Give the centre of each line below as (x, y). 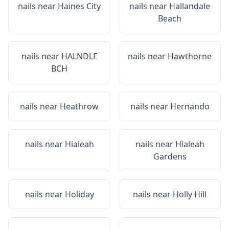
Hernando (190, 106)
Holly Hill (190, 194)
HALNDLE (79, 56)
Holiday (79, 194)
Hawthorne (190, 56)
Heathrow (79, 106)
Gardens (170, 156)
